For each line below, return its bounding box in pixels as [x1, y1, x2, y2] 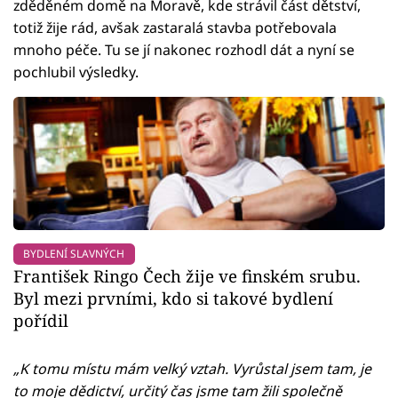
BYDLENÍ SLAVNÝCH [23, 246, 125, 262]
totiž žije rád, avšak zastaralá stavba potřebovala [13, 18, 337, 38]
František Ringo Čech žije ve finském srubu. [13, 265, 361, 288]
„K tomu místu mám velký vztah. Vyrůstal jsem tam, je [13, 359, 371, 379]
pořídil [13, 309, 68, 332]
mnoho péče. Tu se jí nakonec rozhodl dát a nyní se [13, 40, 354, 60]
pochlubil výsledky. [13, 62, 139, 83]
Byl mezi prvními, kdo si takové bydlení [13, 287, 333, 310]
